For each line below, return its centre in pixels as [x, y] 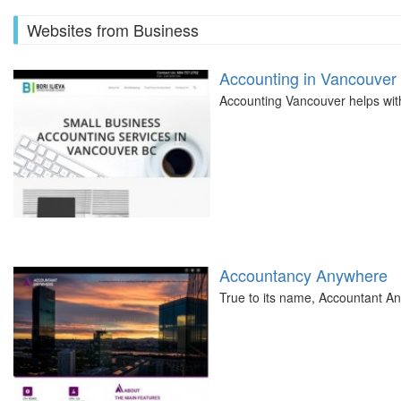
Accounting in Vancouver [308, 78]
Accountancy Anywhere [303, 275]
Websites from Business [113, 30]
